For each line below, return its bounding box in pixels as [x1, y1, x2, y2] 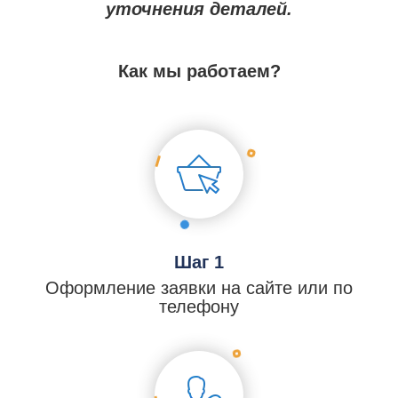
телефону [159, 297, 239, 317]
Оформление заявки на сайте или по [45, 278, 353, 298]
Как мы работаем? [117, 61, 281, 82]
